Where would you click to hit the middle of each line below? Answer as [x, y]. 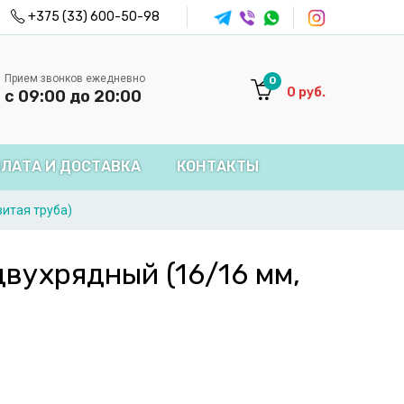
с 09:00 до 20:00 [73, 96]
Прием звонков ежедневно [75, 78]
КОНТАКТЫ [218, 166]
